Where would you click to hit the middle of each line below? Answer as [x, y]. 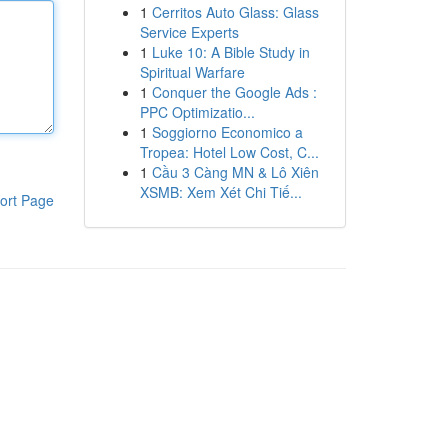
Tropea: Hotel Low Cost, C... [229, 152]
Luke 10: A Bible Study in [230, 52]
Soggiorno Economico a [227, 132]
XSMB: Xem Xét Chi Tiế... [220, 192]
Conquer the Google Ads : [234, 92]
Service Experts [189, 32]
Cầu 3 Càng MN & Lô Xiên [235, 172]
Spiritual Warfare [192, 72]
